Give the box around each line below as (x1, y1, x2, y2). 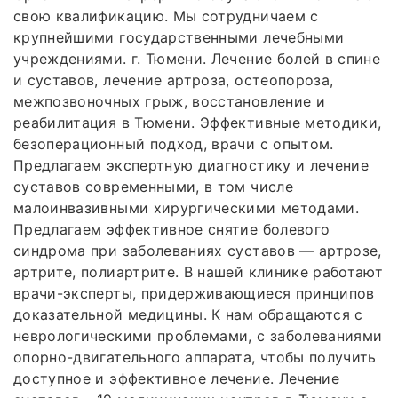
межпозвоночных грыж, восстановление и (13, 92, 325, 110)
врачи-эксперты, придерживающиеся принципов (13, 283, 375, 302)
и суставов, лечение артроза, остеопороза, (13, 70, 334, 89)
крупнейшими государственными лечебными (13, 28, 345, 46)
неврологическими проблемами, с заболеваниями (13, 326, 383, 345)
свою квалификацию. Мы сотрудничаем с (13, 6, 319, 25)
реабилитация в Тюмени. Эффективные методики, (13, 113, 382, 131)
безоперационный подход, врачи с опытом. (13, 134, 334, 153)
